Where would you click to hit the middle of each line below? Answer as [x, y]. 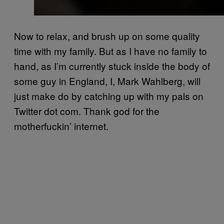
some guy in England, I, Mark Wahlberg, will [107, 80]
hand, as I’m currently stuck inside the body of [112, 65]
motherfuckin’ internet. [61, 125]
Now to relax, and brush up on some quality [107, 35]
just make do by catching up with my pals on [109, 95]
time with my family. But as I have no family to [110, 50]
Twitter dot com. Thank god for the [87, 110]
